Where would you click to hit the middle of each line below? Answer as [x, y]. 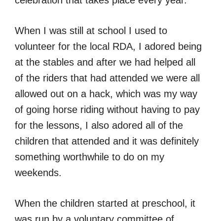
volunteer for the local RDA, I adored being [108, 46]
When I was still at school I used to [91, 30]
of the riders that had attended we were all [107, 78]
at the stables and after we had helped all [105, 62]
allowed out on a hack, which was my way [106, 93]
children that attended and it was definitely [107, 141]
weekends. [38, 172]
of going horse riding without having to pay [107, 109]
